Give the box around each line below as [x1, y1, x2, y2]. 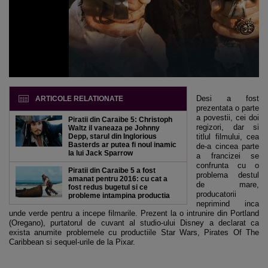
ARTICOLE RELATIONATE [35, 95, 123, 103]
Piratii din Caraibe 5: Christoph [68, 115, 172, 124]
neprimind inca [196, 199, 259, 208]
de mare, [196, 180, 259, 189]
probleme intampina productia [68, 191, 170, 200]
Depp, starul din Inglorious [68, 132, 157, 141]
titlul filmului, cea [196, 132, 259, 141]
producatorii [196, 190, 236, 199]
